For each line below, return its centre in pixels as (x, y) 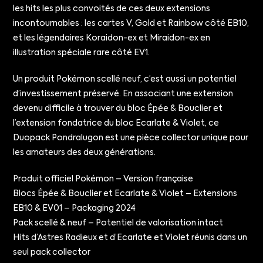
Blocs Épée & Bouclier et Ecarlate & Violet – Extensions (125, 194)
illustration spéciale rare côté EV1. (82, 53)
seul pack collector (52, 252)
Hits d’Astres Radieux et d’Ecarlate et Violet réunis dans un (130, 238)
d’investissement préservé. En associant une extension (123, 94)
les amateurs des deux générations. (85, 153)
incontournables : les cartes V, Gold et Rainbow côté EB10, (131, 23)
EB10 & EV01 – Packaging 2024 (75, 208)
